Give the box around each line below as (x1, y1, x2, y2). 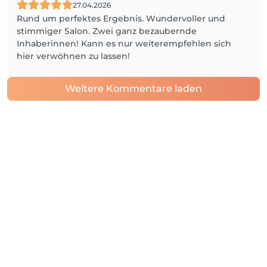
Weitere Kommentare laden (65, 83, 202, 94)
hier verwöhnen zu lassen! (17, 51, 130, 61)
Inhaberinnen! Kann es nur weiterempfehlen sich (17, 38, 231, 49)
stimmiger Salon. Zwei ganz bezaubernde (17, 26, 197, 36)
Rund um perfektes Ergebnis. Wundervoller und (17, 13, 225, 24)
